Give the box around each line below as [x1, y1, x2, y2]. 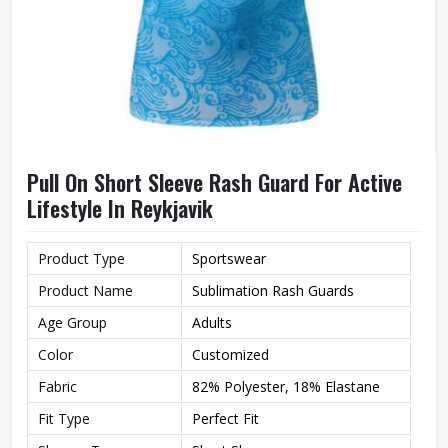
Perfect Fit [192, 409, 259, 428]
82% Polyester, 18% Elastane [192, 377, 380, 396]
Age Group [38, 313, 107, 332]
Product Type [38, 249, 125, 268]
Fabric [38, 377, 77, 396]
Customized [192, 345, 269, 364]
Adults [192, 313, 232, 332]
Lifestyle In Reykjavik [27, 192, 213, 224]
